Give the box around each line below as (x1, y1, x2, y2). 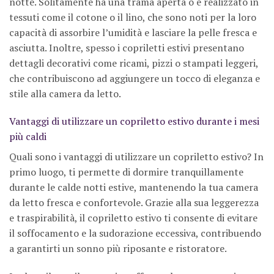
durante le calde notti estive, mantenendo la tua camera (9, 180, 258, 194)
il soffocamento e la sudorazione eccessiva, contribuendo (9, 226, 261, 240)
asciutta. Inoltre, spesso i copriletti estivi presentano (9, 40, 244, 54)
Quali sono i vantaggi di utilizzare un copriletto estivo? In (9, 150, 264, 164)
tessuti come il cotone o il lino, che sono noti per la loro (9, 10, 256, 24)
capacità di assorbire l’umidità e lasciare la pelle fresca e (9, 25, 257, 39)
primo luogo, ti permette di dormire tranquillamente (9, 165, 243, 179)
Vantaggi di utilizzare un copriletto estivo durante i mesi (9, 114, 259, 128)
